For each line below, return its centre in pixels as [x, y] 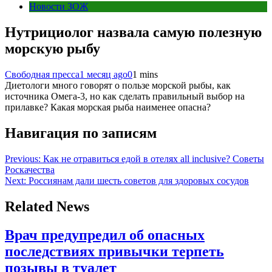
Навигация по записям [81, 133]
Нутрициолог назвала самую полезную [133, 32]
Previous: [23, 158]
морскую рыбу [53, 49]
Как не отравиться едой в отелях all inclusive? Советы [154, 158]
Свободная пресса [42, 74]
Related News [47, 206]
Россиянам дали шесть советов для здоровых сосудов [139, 180]
